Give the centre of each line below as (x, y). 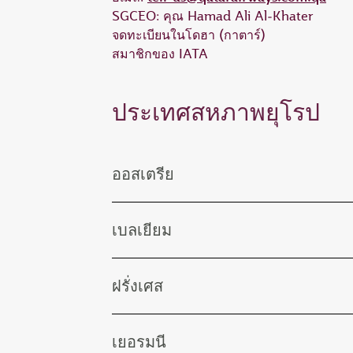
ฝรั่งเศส (137, 286)
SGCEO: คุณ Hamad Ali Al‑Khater (213, 16)
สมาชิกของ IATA (160, 54)
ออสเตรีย (143, 174)
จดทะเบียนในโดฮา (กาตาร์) (189, 35)
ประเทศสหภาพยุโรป (216, 112)
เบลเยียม (142, 230)
